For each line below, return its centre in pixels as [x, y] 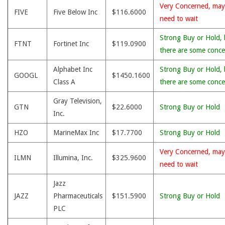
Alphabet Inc [73, 69]
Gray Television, [78, 101]
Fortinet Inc [71, 44]
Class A [64, 82]
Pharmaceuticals [78, 196]
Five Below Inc [75, 12]
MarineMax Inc [76, 133]
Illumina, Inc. [73, 158]
